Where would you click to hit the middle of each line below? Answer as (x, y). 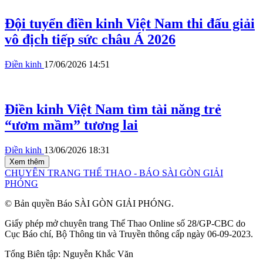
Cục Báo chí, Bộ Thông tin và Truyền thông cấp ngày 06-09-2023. (129, 234)
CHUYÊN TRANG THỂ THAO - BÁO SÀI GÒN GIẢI (114, 173)
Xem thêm (27, 162)
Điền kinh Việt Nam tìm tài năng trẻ (113, 109)
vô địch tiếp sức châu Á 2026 (90, 40)
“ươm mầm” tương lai (71, 125)
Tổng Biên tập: (34, 254)
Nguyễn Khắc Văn (98, 254)
